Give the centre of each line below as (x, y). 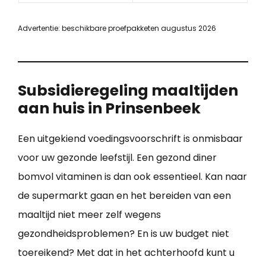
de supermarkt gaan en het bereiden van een (124, 195)
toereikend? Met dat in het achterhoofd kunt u (126, 252)
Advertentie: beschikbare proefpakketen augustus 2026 (117, 28)
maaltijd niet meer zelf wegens (89, 214)
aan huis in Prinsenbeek (109, 108)
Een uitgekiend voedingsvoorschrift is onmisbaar (130, 138)
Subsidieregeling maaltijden (128, 90)
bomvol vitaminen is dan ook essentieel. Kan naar (132, 176)
